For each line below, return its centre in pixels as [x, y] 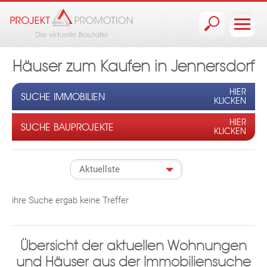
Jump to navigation [133, 8]
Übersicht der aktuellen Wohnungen [133, 246]
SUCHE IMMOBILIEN [63, 97]
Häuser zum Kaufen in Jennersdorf [133, 66]
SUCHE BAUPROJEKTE [67, 127]
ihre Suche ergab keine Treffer [70, 200]
